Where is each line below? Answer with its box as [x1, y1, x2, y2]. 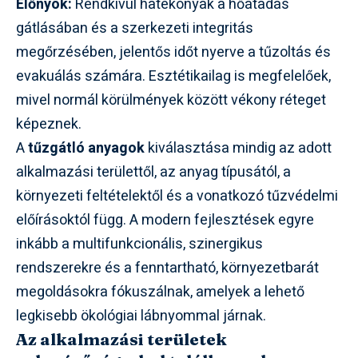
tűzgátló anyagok [28, 137, 145, 159]
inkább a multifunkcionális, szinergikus [16, 233, 263, 255]
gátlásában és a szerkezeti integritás [16, 17, 253, 39]
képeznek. [16, 113, 82, 135]
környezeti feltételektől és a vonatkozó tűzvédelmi [16, 185, 338, 207]
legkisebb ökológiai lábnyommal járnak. [16, 304, 266, 327]
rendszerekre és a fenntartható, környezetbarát [16, 257, 319, 279]
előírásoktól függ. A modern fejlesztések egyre [16, 209, 314, 231]
